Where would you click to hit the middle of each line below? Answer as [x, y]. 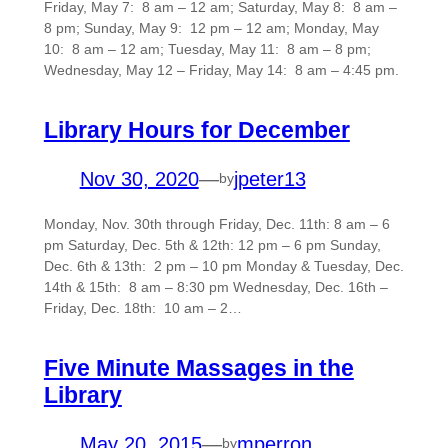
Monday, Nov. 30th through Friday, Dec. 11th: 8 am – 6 [216, 223]
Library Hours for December [196, 129]
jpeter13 [269, 178]
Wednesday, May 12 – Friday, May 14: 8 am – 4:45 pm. [221, 70]
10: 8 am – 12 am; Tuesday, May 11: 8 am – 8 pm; [207, 49]
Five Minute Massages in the [198, 367]
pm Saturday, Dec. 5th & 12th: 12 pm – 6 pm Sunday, [212, 244]
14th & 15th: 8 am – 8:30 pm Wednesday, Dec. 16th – [215, 286]
